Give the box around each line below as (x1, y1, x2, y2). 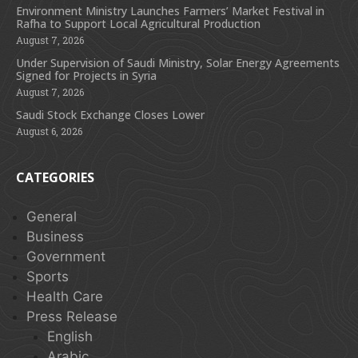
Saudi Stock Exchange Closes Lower (16, 107, 205, 122)
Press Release (26, 308, 117, 324)
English (46, 328, 93, 344)
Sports (26, 268, 69, 284)
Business (26, 229, 84, 245)
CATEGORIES (16, 169, 94, 186)
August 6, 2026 (16, 125, 82, 137)
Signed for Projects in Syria (16, 68, 157, 83)
